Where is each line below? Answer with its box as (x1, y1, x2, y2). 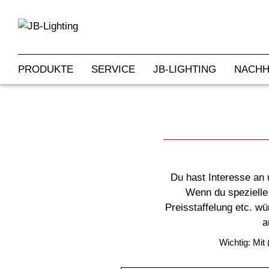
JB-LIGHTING (153, 64, 216, 75)
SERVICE (91, 64, 135, 75)
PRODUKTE (18, 64, 73, 75)
